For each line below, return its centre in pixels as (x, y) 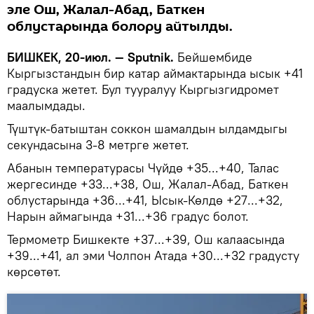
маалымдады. (46, 105)
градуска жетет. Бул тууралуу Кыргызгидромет (143, 89)
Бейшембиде (215, 57)
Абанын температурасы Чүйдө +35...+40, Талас (143, 168)
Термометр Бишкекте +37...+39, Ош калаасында (146, 239)
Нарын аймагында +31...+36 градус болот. (128, 216)
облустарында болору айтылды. (120, 26)
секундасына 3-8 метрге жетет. (98, 144)
